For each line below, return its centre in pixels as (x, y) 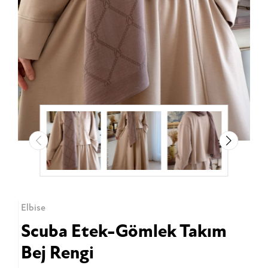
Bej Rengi (57, 253)
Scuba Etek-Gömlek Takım (124, 231)
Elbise (33, 208)
